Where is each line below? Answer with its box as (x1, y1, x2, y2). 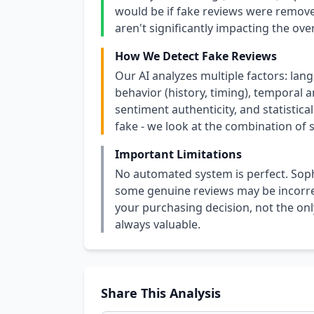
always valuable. (115, 217, 200, 232)
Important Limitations (115, 146, 242, 162)
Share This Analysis (101, 285, 221, 301)
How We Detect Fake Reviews (115, 48, 277, 64)
